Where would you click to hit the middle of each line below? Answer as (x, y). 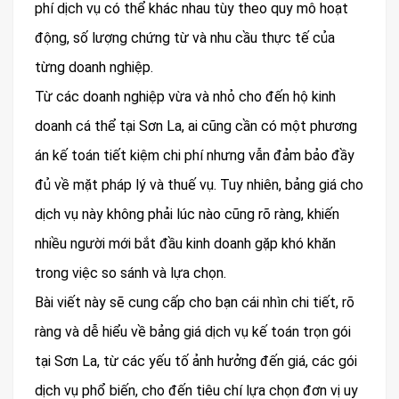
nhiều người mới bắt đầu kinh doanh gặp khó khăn (185, 244)
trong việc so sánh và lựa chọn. (130, 273)
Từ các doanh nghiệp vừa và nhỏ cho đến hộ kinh (185, 97)
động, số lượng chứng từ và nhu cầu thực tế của (185, 38)
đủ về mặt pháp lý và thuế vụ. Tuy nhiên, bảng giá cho (199, 185)
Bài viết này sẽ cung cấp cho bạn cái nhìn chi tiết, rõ (195, 302)
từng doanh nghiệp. (94, 67)
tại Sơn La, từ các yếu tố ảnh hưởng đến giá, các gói (196, 361)
